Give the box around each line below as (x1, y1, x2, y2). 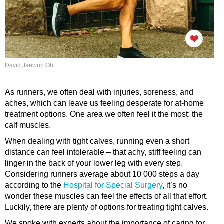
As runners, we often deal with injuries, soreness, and (5, 88, 193, 97)
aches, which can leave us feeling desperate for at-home (5, 99, 204, 108)
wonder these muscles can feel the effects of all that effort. (5, 192, 208, 201)
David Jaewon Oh (5, 62, 53, 69)
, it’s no (162, 181, 187, 190)
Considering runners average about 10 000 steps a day (5, 170, 199, 179)
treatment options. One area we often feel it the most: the (5, 110, 203, 119)
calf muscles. (5, 121, 51, 130)
